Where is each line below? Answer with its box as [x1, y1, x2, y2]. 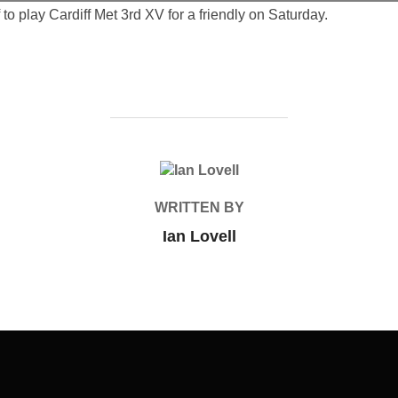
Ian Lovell [162, 227, 236, 245]
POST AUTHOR [147, 163, 251, 178]
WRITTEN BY [154, 200, 244, 215]
